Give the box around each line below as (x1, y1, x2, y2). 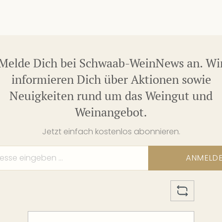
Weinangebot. (75, 104, 147, 120)
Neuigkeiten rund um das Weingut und (9, 88, 213, 104)
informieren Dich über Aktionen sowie (11, 71, 211, 88)
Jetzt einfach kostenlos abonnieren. (42, 125, 180, 137)
